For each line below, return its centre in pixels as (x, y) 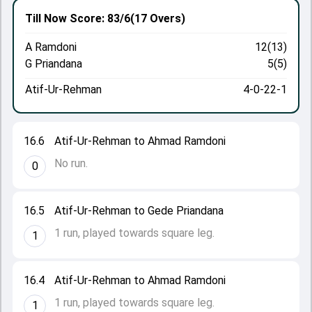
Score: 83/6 (99, 18)
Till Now (46, 18)
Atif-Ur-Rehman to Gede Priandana (139, 211)
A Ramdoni (51, 47)
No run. (71, 163)
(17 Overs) (158, 18)
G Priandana (54, 64)
